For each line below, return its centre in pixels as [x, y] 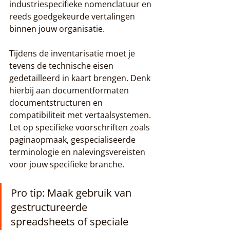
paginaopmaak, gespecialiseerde [73, 140]
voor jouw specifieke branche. [67, 164]
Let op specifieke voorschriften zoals [81, 127]
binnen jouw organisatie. [57, 29]
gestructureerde [50, 207]
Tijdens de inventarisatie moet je [73, 53]
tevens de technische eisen [62, 66]
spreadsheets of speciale [71, 222]
